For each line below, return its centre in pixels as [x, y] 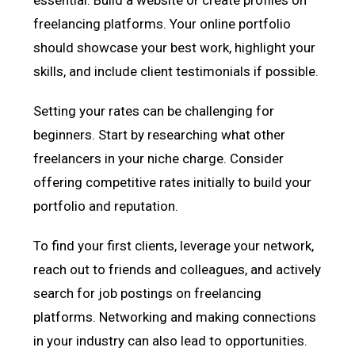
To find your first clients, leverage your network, [174, 245]
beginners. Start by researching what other [160, 134]
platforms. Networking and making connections [175, 317]
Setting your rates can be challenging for [154, 111]
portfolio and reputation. [106, 206]
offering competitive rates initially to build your [173, 182]
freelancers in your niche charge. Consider [159, 158]
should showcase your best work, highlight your [175, 47]
